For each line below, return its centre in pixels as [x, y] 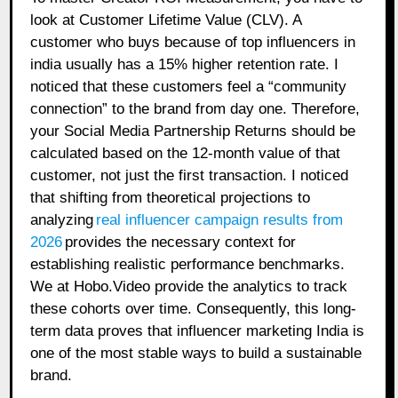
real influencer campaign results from [220, 219]
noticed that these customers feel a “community [189, 86]
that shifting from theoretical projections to [171, 197]
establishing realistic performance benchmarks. [188, 264]
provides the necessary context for [181, 242]
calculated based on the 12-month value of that [186, 153]
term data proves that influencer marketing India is [198, 330]
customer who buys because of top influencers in [193, 42]
